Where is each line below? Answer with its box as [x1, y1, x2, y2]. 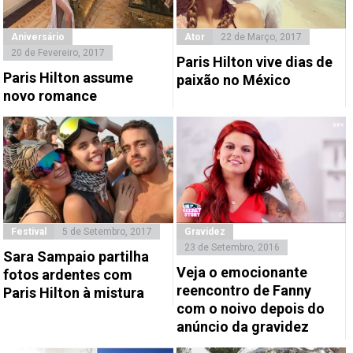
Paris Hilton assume [3, 69, 134, 87]
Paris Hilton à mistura [3, 284, 145, 301]
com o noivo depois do [176, 299, 325, 317]
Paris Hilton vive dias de [176, 54, 333, 71]
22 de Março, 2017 [220, 32, 302, 43]
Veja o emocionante [176, 263, 307, 281]
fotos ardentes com [3, 266, 133, 283]
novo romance [3, 87, 98, 105]
